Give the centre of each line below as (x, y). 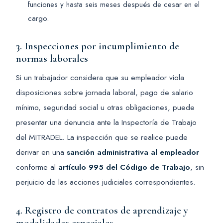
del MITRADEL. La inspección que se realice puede (102, 137)
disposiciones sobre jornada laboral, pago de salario (105, 93)
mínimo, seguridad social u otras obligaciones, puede (105, 108)
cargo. (38, 19)
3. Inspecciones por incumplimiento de (98, 46)
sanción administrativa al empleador (133, 152)
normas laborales (52, 59)
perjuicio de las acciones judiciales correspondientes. (106, 182)
